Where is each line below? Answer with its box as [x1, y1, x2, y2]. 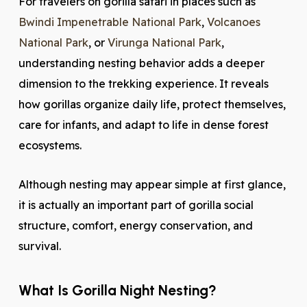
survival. [18, 239, 61, 253]
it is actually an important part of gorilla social [18, 198, 254, 212]
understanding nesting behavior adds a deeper [18, 56, 265, 70]
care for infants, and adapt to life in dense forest [18, 118, 269, 132]
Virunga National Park [107, 36, 221, 49]
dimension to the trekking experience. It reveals [18, 77, 269, 90]
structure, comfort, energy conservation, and [18, 219, 253, 232]
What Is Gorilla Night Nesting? [18, 282, 217, 299]
